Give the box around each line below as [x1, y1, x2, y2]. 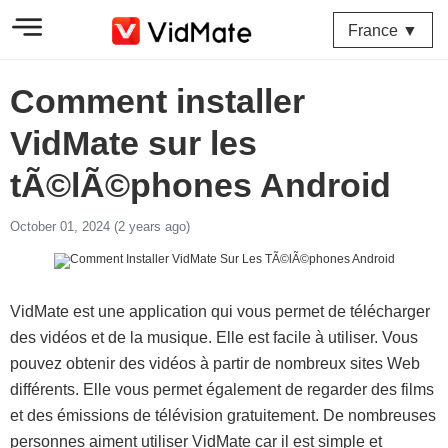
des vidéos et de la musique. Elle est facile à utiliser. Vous [10, 329, 418, 346]
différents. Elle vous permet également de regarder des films [10, 381, 434, 398]
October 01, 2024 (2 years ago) [10, 219, 190, 234]
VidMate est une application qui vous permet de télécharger [10, 303, 430, 320]
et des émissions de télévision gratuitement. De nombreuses [10, 407, 436, 424]
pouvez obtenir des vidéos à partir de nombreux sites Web [10, 355, 420, 372]
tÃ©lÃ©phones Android [10, 166, 391, 204]
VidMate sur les [10, 124, 257, 162]
